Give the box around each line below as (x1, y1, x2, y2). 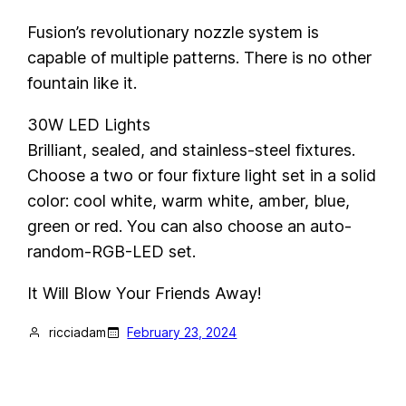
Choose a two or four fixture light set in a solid (27, 166, 377, 186)
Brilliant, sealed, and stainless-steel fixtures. (27, 140, 356, 160)
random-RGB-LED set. (27, 242, 197, 262)
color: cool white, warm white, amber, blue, (27, 191, 351, 211)
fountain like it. (27, 73, 138, 93)
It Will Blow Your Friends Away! (27, 284, 263, 304)
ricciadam (48, 324, 106, 341)
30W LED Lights (27, 115, 151, 135)
